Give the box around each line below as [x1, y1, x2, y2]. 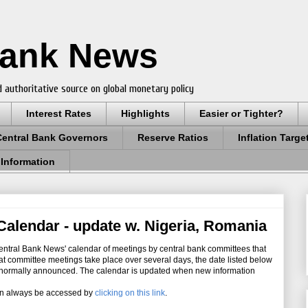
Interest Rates [26, 108, 91, 120]
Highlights [121, 108, 170, 120]
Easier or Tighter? [199, 108, 283, 120]
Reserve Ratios [137, 132, 208, 144]
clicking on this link [95, 288, 165, 298]
